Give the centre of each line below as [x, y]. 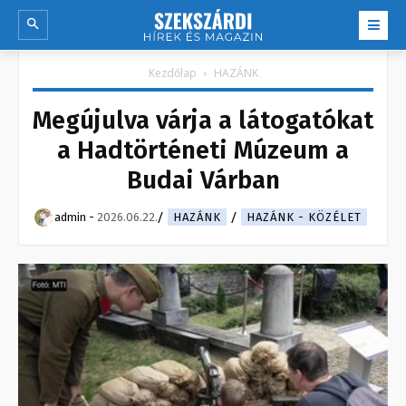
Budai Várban [203, 180]
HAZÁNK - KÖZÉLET [304, 217]
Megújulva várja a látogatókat [203, 121]
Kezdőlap [172, 73]
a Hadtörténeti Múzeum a [203, 150]
